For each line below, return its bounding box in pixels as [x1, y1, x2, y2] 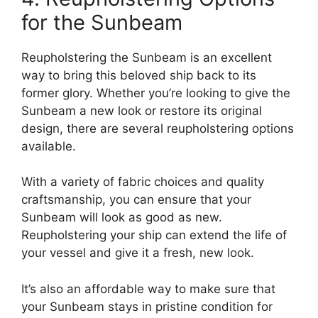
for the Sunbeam [21, 9, 182, 35]
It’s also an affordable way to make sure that [21, 281, 275, 296]
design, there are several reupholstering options [21, 121, 294, 136]
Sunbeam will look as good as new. [21, 210, 222, 225]
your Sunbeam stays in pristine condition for [21, 299, 273, 314]
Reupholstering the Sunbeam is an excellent [21, 50, 272, 65]
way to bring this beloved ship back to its [21, 67, 256, 82]
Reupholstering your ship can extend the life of [21, 228, 287, 243]
